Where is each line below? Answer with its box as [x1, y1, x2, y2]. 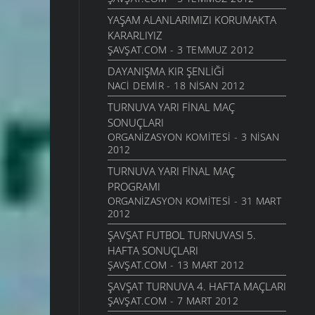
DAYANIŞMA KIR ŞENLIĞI [107, 64, 224, 79]
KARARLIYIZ [107, 28, 162, 43]
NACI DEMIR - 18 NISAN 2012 [107, 79, 245, 93]
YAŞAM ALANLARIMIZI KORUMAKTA [107, 13, 276, 27]
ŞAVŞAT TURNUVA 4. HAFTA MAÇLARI [107, 279, 286, 294]
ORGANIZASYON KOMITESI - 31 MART [107, 194, 282, 208]
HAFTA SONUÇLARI [107, 243, 198, 258]
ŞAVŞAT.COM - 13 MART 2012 [107, 258, 245, 272]
